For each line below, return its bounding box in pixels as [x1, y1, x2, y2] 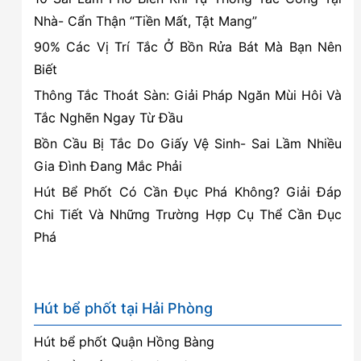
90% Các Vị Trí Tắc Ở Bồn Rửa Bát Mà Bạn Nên [33, 38, 342, 55]
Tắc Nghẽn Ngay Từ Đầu [33, 109, 183, 126]
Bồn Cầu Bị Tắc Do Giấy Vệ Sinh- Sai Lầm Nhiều [33, 135, 342, 151]
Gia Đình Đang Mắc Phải [33, 157, 182, 174]
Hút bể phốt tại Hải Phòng [33, 299, 213, 317]
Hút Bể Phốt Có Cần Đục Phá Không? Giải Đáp [33, 183, 342, 200]
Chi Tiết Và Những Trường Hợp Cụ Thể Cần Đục [33, 205, 342, 222]
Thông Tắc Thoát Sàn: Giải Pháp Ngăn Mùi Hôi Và [33, 86, 342, 103]
